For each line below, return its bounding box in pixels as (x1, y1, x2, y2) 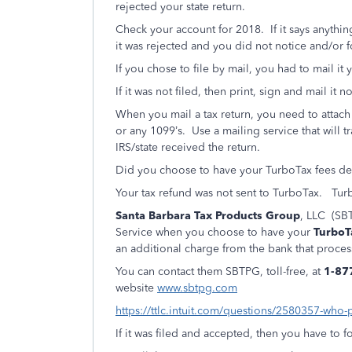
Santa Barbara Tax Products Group (115, 209, 300, 222)
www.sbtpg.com (157, 281, 237, 295)
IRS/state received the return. (115, 141, 260, 154)
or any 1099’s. (115, 124, 185, 137)
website (115, 281, 157, 295)
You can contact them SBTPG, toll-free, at (115, 265, 324, 278)
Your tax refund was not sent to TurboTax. (115, 186, 325, 200)
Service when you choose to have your (115, 225, 313, 239)
